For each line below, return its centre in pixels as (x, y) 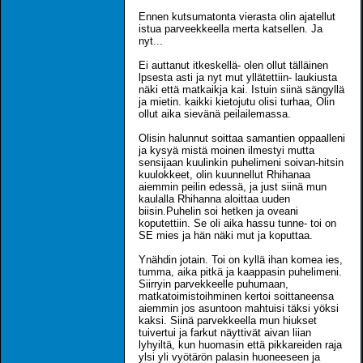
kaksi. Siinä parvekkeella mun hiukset (228, 320)
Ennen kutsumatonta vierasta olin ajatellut (237, 16)
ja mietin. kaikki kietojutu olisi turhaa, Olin (237, 101)
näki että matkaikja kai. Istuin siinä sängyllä (241, 89)
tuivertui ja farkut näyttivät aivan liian (225, 332)
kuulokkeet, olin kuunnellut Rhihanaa (224, 174)
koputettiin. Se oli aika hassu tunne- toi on (237, 223)
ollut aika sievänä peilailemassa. (215, 113)
